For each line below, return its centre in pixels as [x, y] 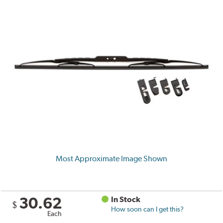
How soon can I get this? [148, 209]
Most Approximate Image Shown [111, 159]
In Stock [126, 200]
